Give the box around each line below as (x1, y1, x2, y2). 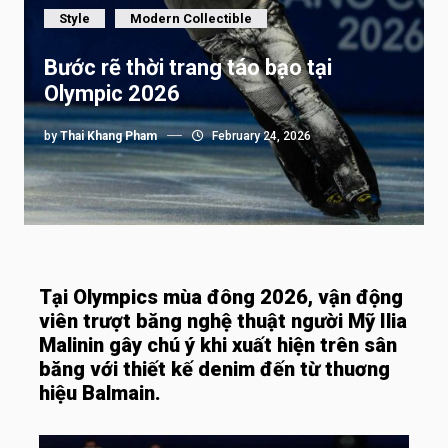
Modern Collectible (130, 11, 252, 26)
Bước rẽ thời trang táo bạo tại (44, 55, 332, 80)
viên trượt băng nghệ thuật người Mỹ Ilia (39, 309, 407, 333)
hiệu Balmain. (39, 381, 166, 405)
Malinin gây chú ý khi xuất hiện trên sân (39, 333, 397, 357)
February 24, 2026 (209, 129, 311, 143)
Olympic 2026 (44, 81, 180, 106)
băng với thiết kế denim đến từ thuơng (39, 357, 390, 381)
